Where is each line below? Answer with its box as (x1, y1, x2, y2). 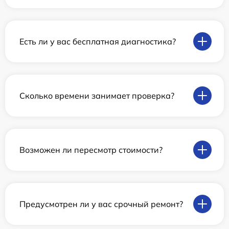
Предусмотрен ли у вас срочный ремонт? (19, 198, 183, 209)
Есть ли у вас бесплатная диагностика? (19, 36, 176, 47)
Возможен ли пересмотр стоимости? (19, 144, 163, 155)
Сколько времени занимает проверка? (19, 90, 174, 101)
